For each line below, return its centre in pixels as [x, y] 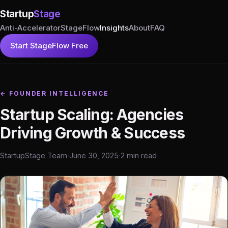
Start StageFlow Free [49, 46]
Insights [114, 28]
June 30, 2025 [94, 155]
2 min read [139, 155]
